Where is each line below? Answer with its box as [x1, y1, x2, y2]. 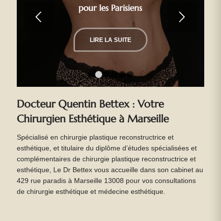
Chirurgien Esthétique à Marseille [16, 112, 169, 126]
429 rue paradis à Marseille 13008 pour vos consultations [16, 177, 196, 185]
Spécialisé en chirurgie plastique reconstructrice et [16, 134, 174, 142]
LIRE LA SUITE [89, 36, 131, 43]
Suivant [72, 10, 114, 24]
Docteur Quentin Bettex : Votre [16, 97, 164, 111]
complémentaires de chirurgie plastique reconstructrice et [16, 155, 196, 163]
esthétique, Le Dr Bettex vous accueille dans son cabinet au [16, 166, 203, 174]
